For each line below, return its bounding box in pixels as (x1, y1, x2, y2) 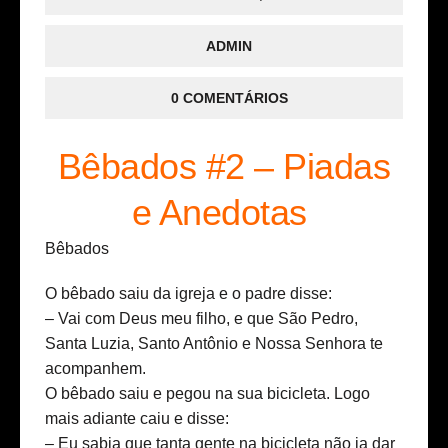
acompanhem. (45, 360, 146, 378)
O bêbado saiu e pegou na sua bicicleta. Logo (45, 385, 370, 403)
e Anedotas (131, 192, 317, 234)
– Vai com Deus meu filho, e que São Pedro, (45, 310, 358, 328)
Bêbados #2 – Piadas (57, 146, 391, 188)
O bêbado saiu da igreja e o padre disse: (45, 285, 332, 303)
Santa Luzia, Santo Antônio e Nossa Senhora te (45, 335, 383, 353)
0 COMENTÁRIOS (170, 90, 288, 107)
